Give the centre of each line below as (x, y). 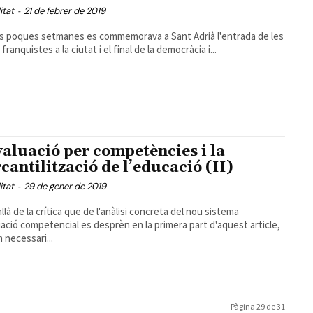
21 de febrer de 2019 (64, 11)
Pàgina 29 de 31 (258, 306)
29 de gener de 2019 (65, 187)
